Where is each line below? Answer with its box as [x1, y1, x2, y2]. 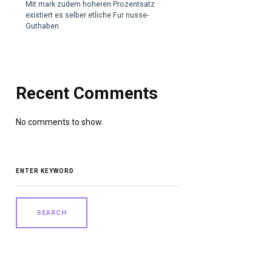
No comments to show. [15, 117, 103, 127]
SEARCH [15, 156, 44, 163]
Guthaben [25, 22, 59, 31]
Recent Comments [15, 83, 158, 104]
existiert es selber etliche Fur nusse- [25, 11, 149, 20]
